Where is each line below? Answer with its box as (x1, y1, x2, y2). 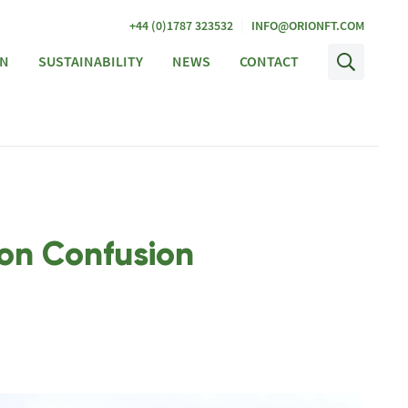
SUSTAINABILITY (38, 52, 143, 71)
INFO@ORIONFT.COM (251, 17, 364, 35)
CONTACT (240, 52, 299, 71)
